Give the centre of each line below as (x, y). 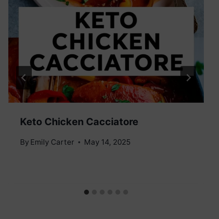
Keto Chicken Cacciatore (79, 121)
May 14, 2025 (107, 142)
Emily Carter (52, 142)
